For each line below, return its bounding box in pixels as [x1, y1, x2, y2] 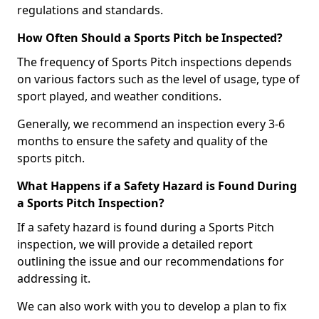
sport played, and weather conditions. [17, 88, 224, 104]
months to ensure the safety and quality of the [17, 133, 268, 149]
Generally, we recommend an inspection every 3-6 [17, 116, 285, 132]
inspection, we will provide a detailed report [17, 236, 253, 252]
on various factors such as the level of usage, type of [17, 71, 300, 87]
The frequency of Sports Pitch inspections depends [17, 54, 292, 70]
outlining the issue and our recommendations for [17, 253, 284, 269]
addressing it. [17, 271, 93, 286]
